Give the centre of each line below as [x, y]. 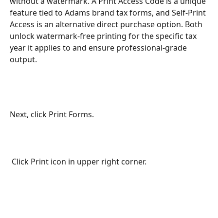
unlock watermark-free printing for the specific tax [104, 36]
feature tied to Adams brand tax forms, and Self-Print [109, 12]
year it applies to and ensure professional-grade [99, 47]
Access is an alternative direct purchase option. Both [107, 24]
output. [23, 59]
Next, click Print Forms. [52, 114]
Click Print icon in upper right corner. [79, 162]
